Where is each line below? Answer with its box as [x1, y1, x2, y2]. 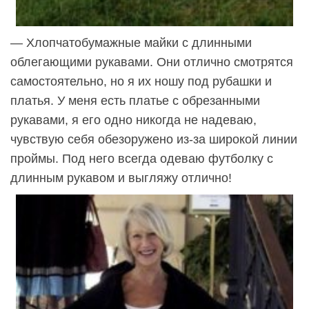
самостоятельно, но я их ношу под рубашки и [10, 74, 272, 89]
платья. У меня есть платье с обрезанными [10, 94, 260, 108]
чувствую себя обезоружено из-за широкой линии [10, 132, 297, 147]
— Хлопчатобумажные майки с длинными [10, 36, 252, 50]
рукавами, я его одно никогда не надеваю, [10, 113, 257, 128]
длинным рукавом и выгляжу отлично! [10, 171, 232, 186]
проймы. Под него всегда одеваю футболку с [10, 152, 273, 166]
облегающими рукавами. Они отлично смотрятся [10, 55, 293, 70]
